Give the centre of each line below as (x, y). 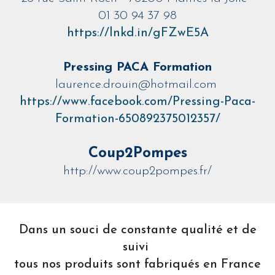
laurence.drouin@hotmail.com (137, 85)
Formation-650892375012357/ (137, 119)
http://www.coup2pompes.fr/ (137, 171)
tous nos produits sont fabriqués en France (137, 265)
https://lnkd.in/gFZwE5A (137, 33)
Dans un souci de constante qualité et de (137, 230)
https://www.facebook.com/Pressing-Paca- (137, 102)
